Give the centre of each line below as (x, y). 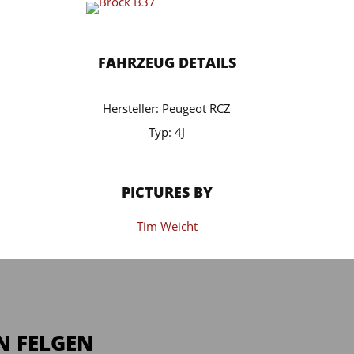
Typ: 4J (167, 132)
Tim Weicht (167, 226)
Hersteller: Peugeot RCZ (167, 109)
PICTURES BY (167, 192)
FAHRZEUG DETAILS (167, 63)
